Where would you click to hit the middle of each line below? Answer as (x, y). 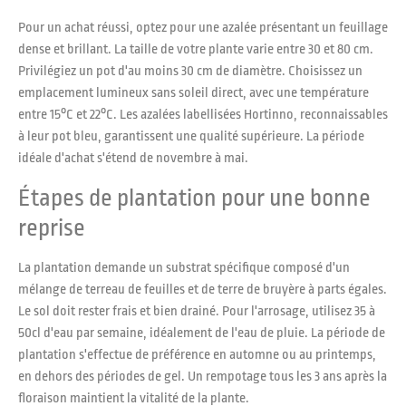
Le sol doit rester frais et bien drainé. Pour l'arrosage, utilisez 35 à (197, 311)
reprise (52, 227)
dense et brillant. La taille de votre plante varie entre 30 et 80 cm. (196, 50)
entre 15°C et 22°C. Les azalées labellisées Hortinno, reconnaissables (203, 115)
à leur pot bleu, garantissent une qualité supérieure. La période (191, 137)
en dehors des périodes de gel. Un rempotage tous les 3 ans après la (203, 376)
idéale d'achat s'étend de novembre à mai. (133, 159)
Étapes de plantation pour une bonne (194, 197)
